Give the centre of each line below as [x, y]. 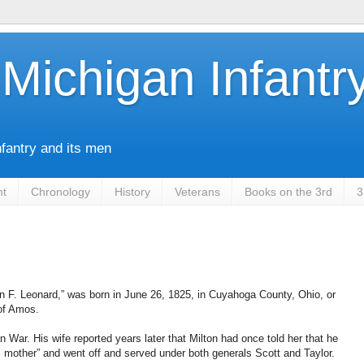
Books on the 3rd [288, 191]
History [132, 191]
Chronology [61, 191]
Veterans [197, 191]
